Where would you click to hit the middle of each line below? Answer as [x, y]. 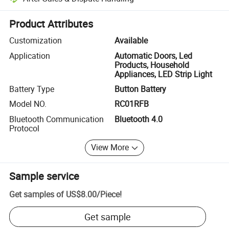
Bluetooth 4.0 [139, 119]
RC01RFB [132, 104]
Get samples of [37, 194]
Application [30, 55]
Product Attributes [51, 24]
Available [131, 41]
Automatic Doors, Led [153, 55]
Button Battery [140, 89]
